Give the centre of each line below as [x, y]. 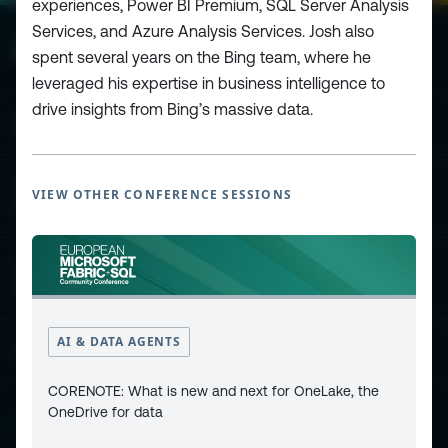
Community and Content [95, 350]
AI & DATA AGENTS [119, 341]
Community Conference [93, 288]
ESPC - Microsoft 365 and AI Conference [146, 124]
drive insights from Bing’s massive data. [172, 108]
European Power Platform [98, 186]
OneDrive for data [105, 411]
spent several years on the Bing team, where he [201, 56]
